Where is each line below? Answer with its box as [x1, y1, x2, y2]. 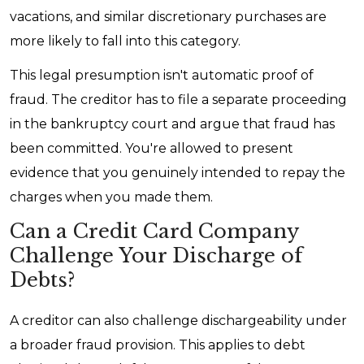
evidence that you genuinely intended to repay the [10, 165, 345, 180]
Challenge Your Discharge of [10, 244, 302, 267]
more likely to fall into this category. [10, 33, 240, 49]
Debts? [10, 268, 75, 292]
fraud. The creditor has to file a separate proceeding [10, 92, 347, 107]
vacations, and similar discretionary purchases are [10, 9, 327, 24]
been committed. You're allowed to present [10, 141, 293, 156]
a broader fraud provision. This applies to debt [10, 337, 305, 353]
